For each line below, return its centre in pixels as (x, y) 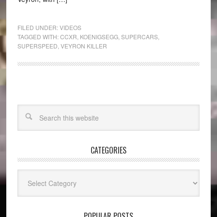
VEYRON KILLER (84, 46)
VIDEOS (70, 27)
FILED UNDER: (38, 27)
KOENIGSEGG (99, 37)
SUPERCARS (139, 37)
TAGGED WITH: (39, 37)
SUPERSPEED (37, 46)
